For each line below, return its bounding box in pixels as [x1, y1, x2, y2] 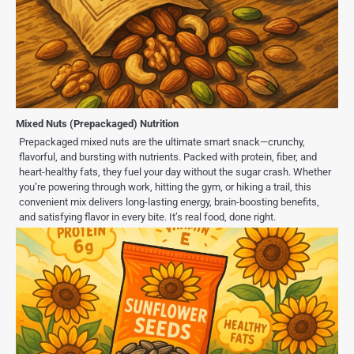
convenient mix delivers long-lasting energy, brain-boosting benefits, [19, 196, 319, 209]
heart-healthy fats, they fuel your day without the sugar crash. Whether [19, 166, 331, 179]
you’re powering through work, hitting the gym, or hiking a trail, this [19, 181, 311, 194]
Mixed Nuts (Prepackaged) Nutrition [16, 118, 179, 130]
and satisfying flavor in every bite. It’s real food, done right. [19, 211, 276, 224]
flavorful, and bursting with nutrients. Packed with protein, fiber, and [19, 151, 317, 164]
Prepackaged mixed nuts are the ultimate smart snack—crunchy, [19, 136, 305, 149]
